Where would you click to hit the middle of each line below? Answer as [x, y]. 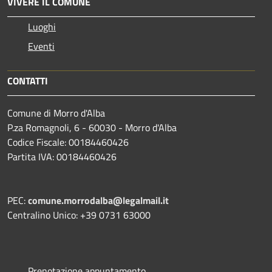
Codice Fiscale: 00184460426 [68, 142]
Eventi [41, 46]
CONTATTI [28, 80]
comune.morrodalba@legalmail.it [98, 200]
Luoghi [42, 26]
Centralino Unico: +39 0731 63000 [79, 215]
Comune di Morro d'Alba [56, 113]
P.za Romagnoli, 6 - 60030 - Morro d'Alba [92, 127]
